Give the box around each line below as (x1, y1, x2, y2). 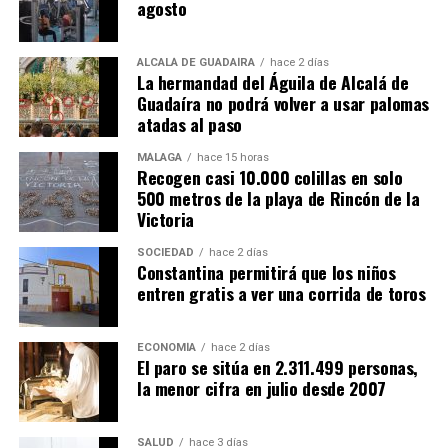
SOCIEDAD (136, 246, 194, 260)
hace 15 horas (196, 151, 269, 165)
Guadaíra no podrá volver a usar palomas (136, 90, 430, 117)
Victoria (136, 206, 195, 233)
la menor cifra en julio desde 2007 (136, 375, 386, 402)
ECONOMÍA (136, 341, 196, 355)
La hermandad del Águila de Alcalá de (136, 69, 409, 96)
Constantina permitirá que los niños (136, 259, 396, 286)
